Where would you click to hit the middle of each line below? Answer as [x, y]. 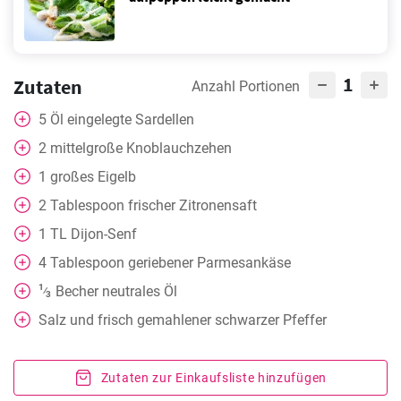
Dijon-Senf [104, 234]
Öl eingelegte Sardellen [122, 119]
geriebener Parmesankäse [209, 263]
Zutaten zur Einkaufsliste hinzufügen [213, 378]
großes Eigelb [93, 177]
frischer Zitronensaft [192, 205]
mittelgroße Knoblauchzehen [141, 148]
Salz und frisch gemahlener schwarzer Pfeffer [183, 320]
